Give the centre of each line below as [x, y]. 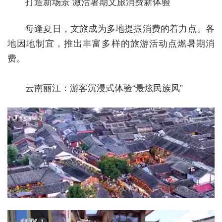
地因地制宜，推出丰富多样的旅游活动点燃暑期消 [111, 43]
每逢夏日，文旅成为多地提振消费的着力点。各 [120, 28]
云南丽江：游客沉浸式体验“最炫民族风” [95, 88]
